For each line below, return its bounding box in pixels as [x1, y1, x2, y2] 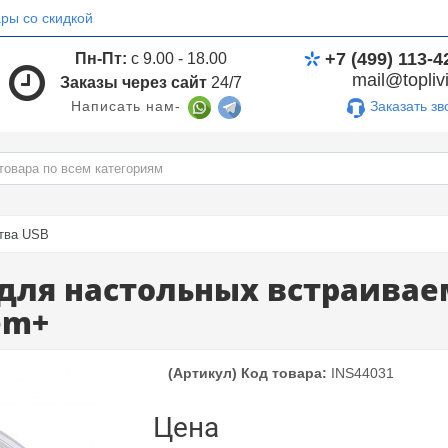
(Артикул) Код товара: [167, 365, 327, 381]
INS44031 [330, 365, 394, 381]
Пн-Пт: [75, 49, 128, 67]
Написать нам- [71, 97, 182, 114]
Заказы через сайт [60, 73, 208, 91]
